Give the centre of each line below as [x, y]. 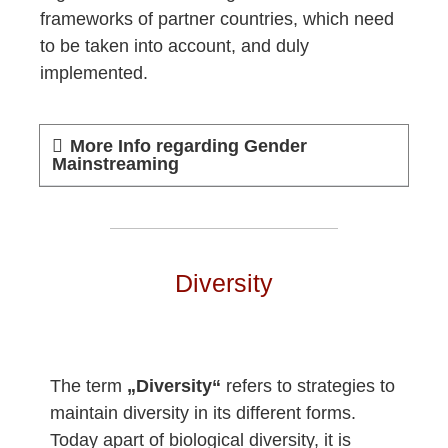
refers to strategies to [308, 385]
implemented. [94, 72]
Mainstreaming [115, 163]
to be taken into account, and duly [174, 45]
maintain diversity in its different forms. [203, 412]
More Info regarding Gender [188, 145]
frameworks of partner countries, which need [217, 18]
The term [88, 385]
